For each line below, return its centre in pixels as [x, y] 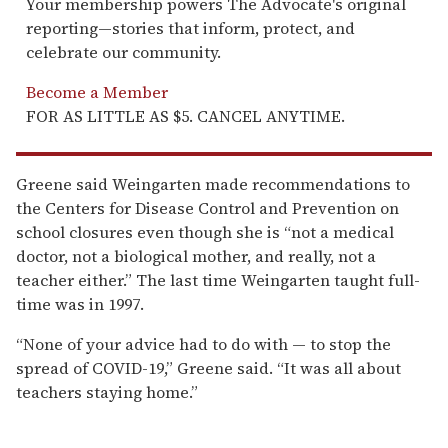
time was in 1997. [80, 303]
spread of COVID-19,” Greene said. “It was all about [208, 367]
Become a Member [97, 91]
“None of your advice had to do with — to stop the [203, 343]
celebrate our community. [123, 51]
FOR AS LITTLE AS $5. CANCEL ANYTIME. [185, 115]
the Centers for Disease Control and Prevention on [207, 207]
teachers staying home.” [107, 391]
